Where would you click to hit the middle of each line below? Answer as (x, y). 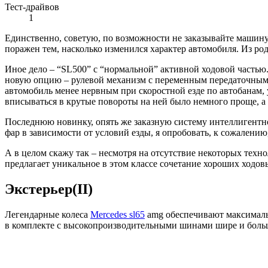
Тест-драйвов (32, 7)
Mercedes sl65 (118, 215)
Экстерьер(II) (49, 189)
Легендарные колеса (48, 215)
